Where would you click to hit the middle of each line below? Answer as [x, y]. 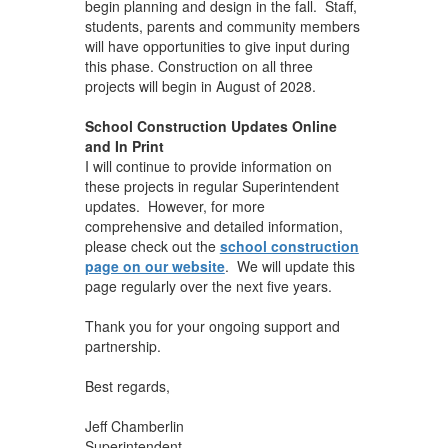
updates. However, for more [174, 205]
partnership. [122, 345]
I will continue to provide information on [208, 165]
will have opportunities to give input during [217, 45]
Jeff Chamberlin [134, 425]
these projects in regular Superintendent [211, 185]
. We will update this [289, 265]
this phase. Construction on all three [198, 65]
